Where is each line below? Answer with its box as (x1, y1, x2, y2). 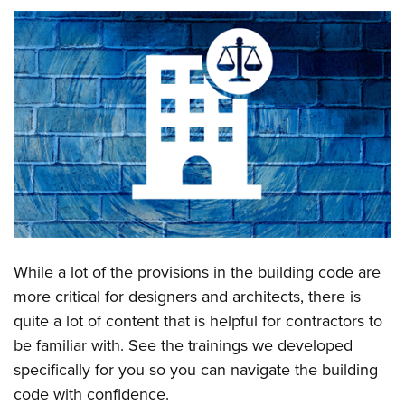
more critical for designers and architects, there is (14, 286, 362, 306)
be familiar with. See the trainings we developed (14, 334, 353, 355)
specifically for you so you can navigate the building (14, 359, 379, 380)
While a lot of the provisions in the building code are (14, 261, 381, 282)
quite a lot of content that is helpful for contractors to (14, 310, 383, 331)
